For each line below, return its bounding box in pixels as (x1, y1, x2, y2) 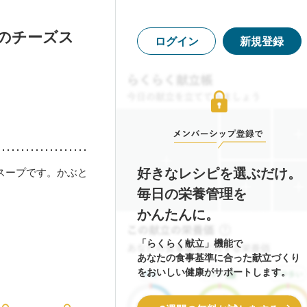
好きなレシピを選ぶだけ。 (137, 164, 302, 183)
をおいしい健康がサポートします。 (137, 265, 291, 279)
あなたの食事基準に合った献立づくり (137, 251, 300, 265)
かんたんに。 (137, 205, 219, 224)
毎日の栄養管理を (137, 184, 247, 204)
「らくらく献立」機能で (137, 236, 243, 250)
